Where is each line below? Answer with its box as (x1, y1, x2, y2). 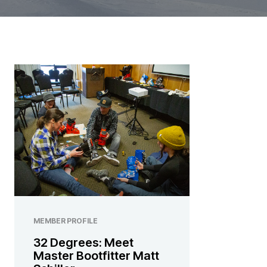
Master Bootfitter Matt (33, 248, 159, 263)
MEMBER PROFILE (33, 216, 98, 225)
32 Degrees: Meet (33, 235, 133, 250)
